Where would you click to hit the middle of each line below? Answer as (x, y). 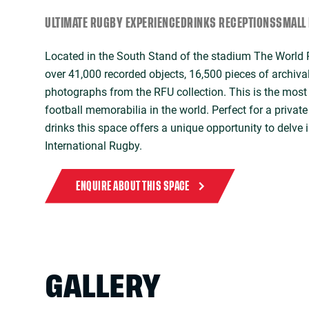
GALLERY (103, 288)
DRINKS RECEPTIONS (228, 23)
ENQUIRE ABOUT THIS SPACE (132, 186)
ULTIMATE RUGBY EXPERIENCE (113, 23)
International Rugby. (93, 146)
